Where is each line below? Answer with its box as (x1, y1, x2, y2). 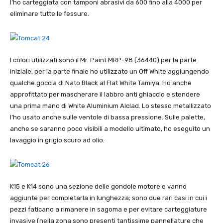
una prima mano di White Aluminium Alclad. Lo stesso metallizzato (10, 102, 211, 110)
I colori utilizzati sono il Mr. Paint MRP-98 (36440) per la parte (10, 56, 197, 64)
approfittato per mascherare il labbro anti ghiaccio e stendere (10, 91, 200, 99)
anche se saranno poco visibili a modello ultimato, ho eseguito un (10, 125, 210, 133)
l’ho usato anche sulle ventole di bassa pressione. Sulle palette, (10, 113, 205, 121)
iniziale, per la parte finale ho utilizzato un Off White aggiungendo (10, 68, 209, 76)
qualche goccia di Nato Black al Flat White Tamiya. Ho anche (10, 79, 192, 87)
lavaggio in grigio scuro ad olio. (10, 136, 105, 144)
